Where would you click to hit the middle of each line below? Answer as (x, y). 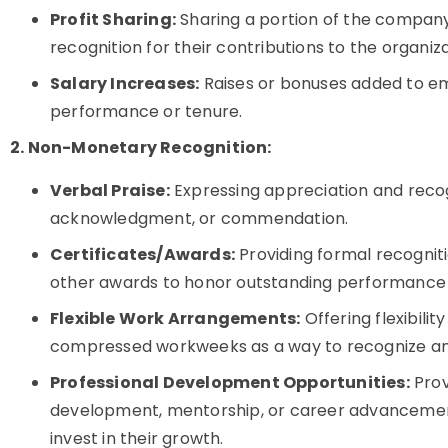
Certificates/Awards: (142, 254)
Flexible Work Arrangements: (175, 318)
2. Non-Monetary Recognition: (141, 147)
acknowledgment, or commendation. (199, 218)
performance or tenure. (146, 111)
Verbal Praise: (110, 190)
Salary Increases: (125, 83)
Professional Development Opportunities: (230, 382)
